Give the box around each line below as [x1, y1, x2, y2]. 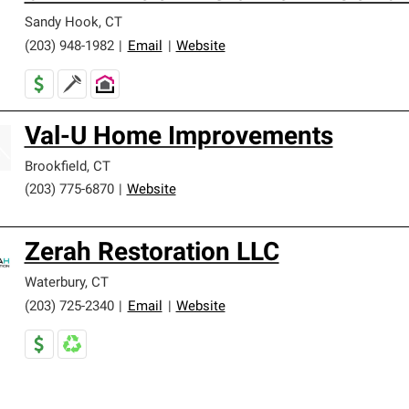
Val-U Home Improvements [24, 125, 333, 151]
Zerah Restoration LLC [24, 241, 279, 267]
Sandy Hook [24, 16, 99, 30]
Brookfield [24, 161, 87, 174]
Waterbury [24, 277, 85, 290]
